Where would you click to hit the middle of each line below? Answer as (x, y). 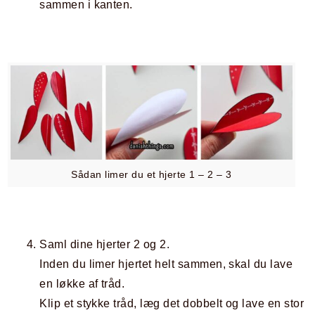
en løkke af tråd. (82, 284)
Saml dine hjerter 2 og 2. (105, 245)
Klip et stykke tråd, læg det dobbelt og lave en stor (172, 304)
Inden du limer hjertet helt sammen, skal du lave (166, 264)
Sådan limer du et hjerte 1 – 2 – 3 (152, 174)
